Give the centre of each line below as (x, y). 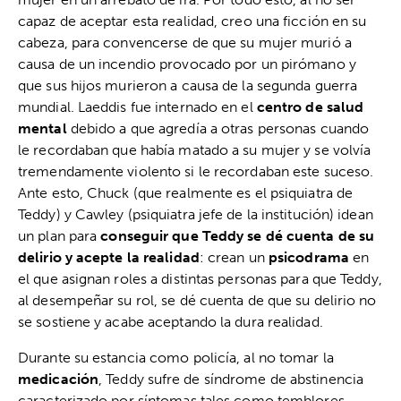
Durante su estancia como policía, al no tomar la (176, 358)
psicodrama (308, 258)
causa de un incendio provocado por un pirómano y (187, 64)
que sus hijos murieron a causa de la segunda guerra (188, 86)
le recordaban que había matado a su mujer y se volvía (195, 150)
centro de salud (310, 107)
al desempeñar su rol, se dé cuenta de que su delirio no (197, 301)
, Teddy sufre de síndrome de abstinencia (231, 380)
